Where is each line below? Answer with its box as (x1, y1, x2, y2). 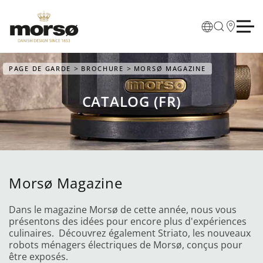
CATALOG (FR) (82, 92, 181, 111)
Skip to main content (21, 21, 112, 34)
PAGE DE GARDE (9, 64, 72, 73)
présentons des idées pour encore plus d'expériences (9, 215, 247, 228)
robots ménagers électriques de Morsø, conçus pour (9, 238, 242, 251)
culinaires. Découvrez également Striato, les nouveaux (9, 227, 251, 240)
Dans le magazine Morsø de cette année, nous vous (9, 203, 237, 216)
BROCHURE (81, 64, 124, 73)
